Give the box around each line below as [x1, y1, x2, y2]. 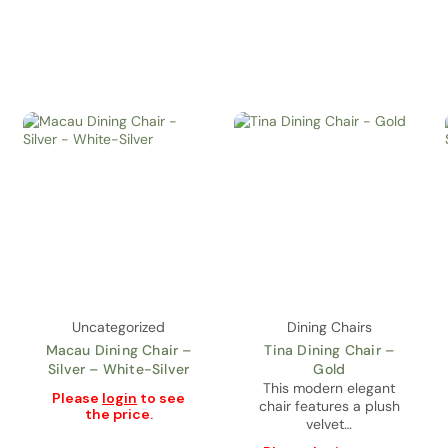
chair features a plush [258, 396, 400, 415]
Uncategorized [72, 317, 166, 336]
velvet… [306, 414, 353, 433]
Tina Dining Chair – [264, 340, 395, 359]
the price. [84, 404, 153, 423]
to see [137, 388, 186, 407]
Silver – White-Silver [48, 359, 190, 378]
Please [52, 388, 103, 407]
